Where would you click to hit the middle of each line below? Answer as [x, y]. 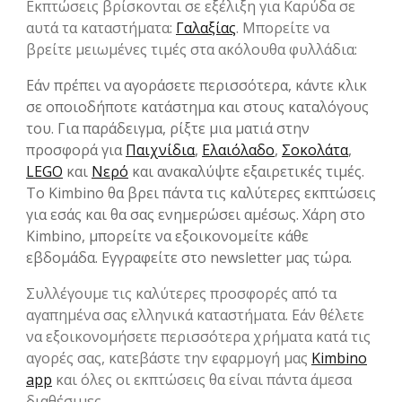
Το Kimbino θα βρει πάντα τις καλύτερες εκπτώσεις [201, 192]
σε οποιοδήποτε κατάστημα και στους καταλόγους [197, 106]
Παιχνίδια [160, 149]
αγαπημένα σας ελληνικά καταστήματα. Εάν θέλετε [195, 315]
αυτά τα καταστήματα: [101, 27]
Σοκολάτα [315, 149]
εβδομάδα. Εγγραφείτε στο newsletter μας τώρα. [189, 257]
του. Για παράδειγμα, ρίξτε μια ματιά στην [168, 128]
